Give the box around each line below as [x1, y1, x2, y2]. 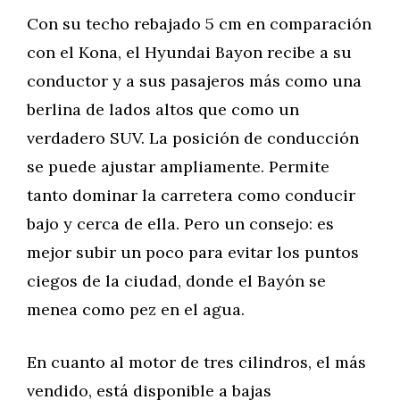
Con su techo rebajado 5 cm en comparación [27, 13, 371, 34]
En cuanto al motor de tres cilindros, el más [27, 352, 366, 372]
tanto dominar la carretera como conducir [27, 185, 355, 205]
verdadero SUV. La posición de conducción [27, 128, 359, 148]
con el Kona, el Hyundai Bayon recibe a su [27, 42, 352, 62]
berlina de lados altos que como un [27, 99, 299, 120]
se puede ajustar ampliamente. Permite [27, 156, 329, 177]
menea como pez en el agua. [27, 299, 245, 320]
